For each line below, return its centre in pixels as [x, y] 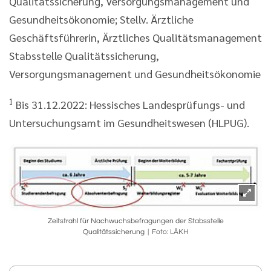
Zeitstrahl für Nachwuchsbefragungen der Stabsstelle [135, 221]
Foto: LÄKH [170, 232]
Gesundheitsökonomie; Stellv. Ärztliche [101, 19]
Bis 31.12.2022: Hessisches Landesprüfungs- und [129, 104]
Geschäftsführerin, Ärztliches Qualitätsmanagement [135, 37]
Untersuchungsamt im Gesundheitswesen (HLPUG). [129, 122]
